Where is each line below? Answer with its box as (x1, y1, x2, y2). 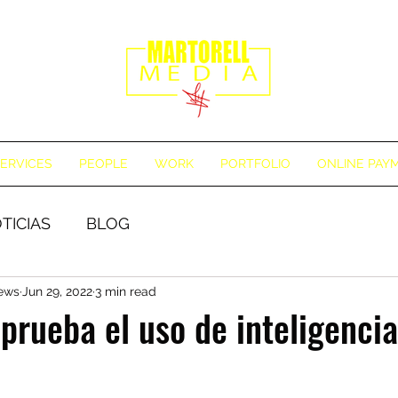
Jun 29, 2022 (22, 283, 92, 298)
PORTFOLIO (220, 156, 291, 171)
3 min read (95, 283, 156, 298)
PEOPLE (79, 156, 128, 171)
